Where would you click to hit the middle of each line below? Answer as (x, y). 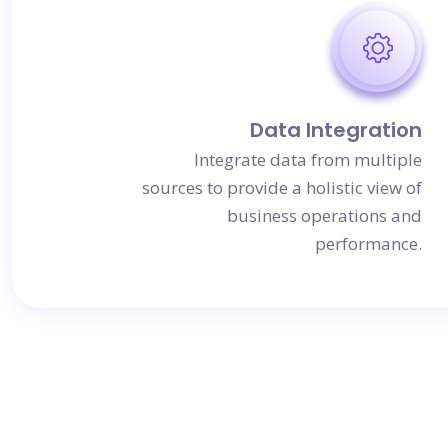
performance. (368, 243)
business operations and (324, 215)
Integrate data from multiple (308, 159)
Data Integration (336, 130)
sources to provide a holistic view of (282, 187)
